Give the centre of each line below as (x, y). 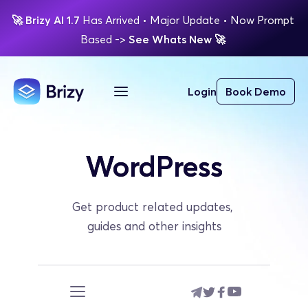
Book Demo (256, 91)
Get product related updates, (152, 207)
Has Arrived (111, 20)
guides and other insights (154, 226)
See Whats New (171, 39)
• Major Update (181, 20)
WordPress (154, 166)
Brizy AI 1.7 (54, 20)
